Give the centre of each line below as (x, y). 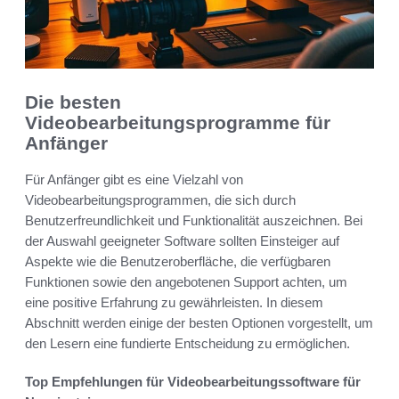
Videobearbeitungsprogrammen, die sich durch (160, 199)
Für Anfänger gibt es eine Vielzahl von (134, 179)
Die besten (73, 102)
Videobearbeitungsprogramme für (178, 123)
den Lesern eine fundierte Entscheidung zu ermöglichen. (187, 343)
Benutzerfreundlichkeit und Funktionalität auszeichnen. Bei (194, 220)
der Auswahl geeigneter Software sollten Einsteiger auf (182, 240)
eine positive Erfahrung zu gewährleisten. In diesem (174, 302)
